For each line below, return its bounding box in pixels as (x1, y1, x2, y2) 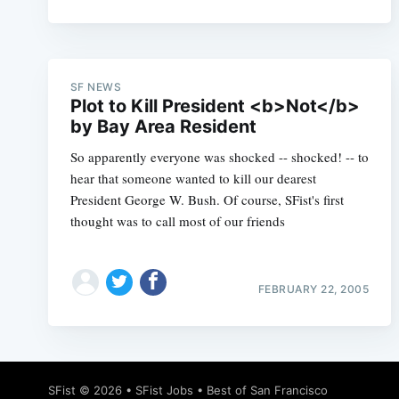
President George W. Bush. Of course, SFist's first (69, 191, 344, 208)
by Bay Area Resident (69, 116, 256, 137)
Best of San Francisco (206, 383, 328, 397)
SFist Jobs (134, 383, 193, 397)
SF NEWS (69, 80, 122, 94)
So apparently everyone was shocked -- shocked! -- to (69, 148, 369, 166)
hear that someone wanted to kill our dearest (69, 169, 316, 187)
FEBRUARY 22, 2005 (257, 282, 370, 296)
